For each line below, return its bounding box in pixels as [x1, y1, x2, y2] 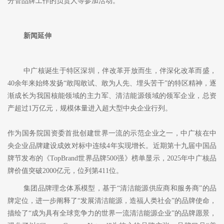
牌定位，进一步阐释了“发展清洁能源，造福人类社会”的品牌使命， [7, 197, 216, 205]
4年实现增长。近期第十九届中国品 [106, 142, 217, 150]
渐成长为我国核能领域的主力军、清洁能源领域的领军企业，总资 [7, 92, 216, 100]
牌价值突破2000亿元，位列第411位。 [7, 167, 123, 175]
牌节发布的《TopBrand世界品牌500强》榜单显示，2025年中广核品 [7, 154, 216, 162]
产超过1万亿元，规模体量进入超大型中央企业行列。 [7, 104, 172, 112]
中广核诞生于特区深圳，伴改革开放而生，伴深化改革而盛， [23, 67, 216, 75]
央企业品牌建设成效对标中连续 [7, 142, 107, 150]
